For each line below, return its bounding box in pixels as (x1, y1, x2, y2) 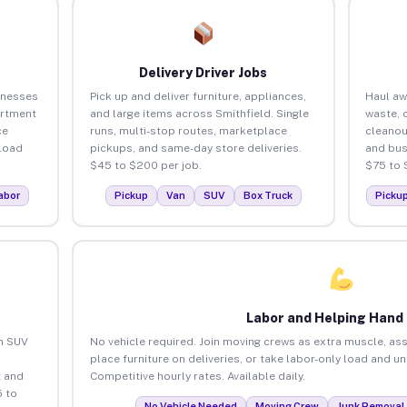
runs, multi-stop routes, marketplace (89, 124, 287, 137)
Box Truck (243, 189, 293, 201)
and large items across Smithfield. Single (89, 106, 309, 120)
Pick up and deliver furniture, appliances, (89, 89, 306, 103)
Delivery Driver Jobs (139, 65, 268, 80)
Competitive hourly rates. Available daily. (89, 369, 305, 382)
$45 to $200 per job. (89, 158, 202, 172)
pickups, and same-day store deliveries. (89, 141, 302, 154)
